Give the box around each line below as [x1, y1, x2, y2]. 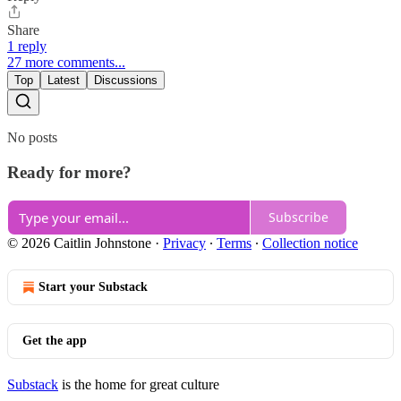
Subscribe [269, 209, 328, 226]
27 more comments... [7, 55, 125, 71]
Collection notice [262, 235, 358, 251]
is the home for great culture [58, 376, 219, 392]
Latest [47, 73, 80, 88]
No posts [7, 130, 57, 146]
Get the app [22, 333, 87, 347]
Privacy [163, 235, 206, 251]
